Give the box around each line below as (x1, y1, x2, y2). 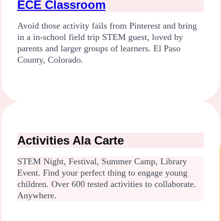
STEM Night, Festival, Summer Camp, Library (17, 156, 187, 167)
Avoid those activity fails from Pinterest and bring (17, 21, 197, 31)
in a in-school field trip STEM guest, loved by (17, 32, 183, 42)
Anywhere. (17, 190, 57, 201)
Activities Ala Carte (17, 134, 124, 147)
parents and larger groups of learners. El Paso (17, 43, 181, 54)
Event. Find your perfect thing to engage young (17, 168, 187, 178)
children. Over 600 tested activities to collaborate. (17, 179, 196, 189)
